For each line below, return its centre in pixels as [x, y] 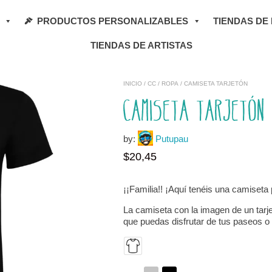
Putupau [172, 139]
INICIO [133, 83]
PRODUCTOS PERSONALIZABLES [112, 21]
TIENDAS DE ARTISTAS [141, 45]
